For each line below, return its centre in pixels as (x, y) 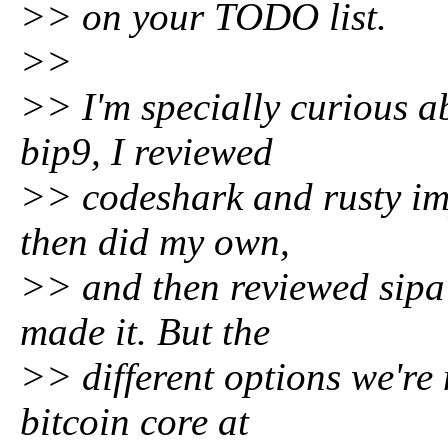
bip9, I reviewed (146, 151)
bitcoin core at (134, 421)
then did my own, (155, 241)
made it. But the (145, 331)
